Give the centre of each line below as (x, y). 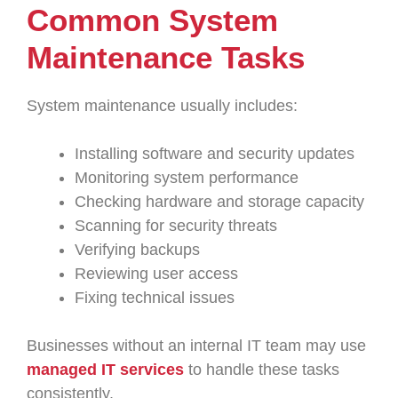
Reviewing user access (156, 274)
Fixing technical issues (155, 298)
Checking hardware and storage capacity (219, 202)
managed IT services (105, 370)
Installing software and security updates (215, 154)
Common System (152, 20)
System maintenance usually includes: (162, 106)
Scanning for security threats (176, 226)
